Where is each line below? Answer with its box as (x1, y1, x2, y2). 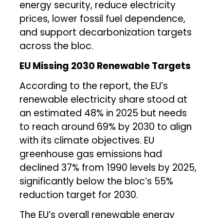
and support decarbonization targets (19, 25, 192, 39)
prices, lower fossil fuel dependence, (19, 12, 186, 25)
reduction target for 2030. (19, 188, 139, 201)
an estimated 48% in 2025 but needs (19, 106, 187, 120)
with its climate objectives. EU (19, 133, 155, 147)
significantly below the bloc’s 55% (19, 174, 174, 188)
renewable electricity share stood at (19, 92, 188, 106)
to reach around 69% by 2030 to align (19, 120, 192, 133)
